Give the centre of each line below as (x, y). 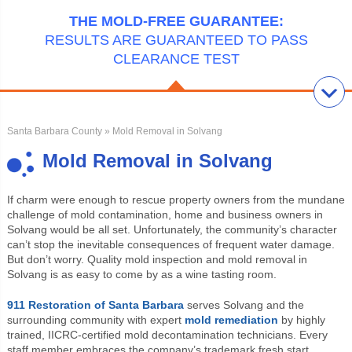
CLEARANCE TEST (176, 59)
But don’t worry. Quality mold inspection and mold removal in (157, 259)
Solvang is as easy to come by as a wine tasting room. (141, 274)
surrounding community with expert (95, 319)
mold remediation (231, 319)
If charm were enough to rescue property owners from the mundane (176, 199)
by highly (301, 319)
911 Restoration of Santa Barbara (95, 304)
